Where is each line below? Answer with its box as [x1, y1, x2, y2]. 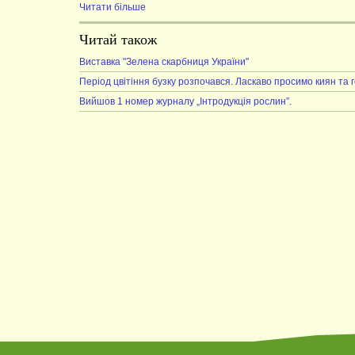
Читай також [79, 32, 157, 48]
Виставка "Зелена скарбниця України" [79, 56, 249, 67]
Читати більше [79, 2, 146, 13]
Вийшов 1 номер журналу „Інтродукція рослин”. [79, 96, 292, 107]
